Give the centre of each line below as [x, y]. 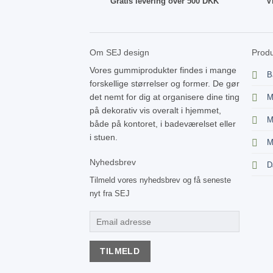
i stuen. [103, 137]
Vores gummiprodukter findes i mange [163, 70]
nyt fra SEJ [109, 193]
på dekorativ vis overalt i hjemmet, [155, 111]
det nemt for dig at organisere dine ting [164, 97]
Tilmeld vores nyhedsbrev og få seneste [160, 180]
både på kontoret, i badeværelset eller [162, 124]
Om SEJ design [119, 53]
